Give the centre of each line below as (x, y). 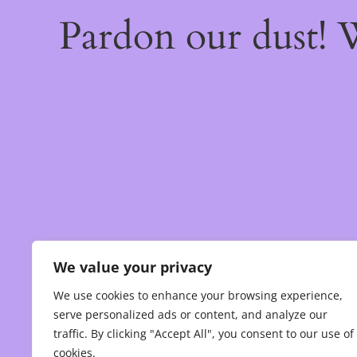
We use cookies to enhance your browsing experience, (198, 295)
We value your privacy (133, 267)
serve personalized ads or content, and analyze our (190, 314)
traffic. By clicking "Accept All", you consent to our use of (204, 333)
